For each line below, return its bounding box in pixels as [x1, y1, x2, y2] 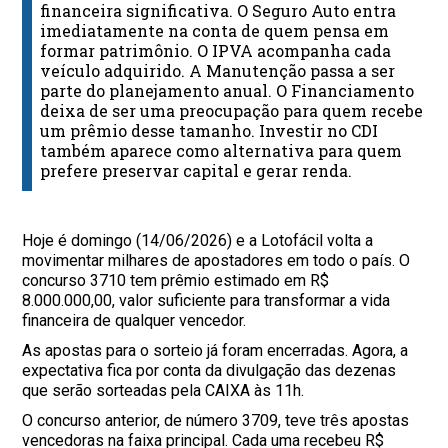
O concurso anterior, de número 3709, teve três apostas [22, 411, 410, 431]
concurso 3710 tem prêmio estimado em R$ [22, 271, 330, 291]
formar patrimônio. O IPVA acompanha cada [40, 40, 392, 62]
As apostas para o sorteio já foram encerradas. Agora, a [22, 341, 409, 361]
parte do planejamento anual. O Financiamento [40, 80, 415, 102]
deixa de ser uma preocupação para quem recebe [40, 100, 424, 122]
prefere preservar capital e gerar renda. [40, 160, 353, 182]
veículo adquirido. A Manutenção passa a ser [40, 60, 396, 82]
